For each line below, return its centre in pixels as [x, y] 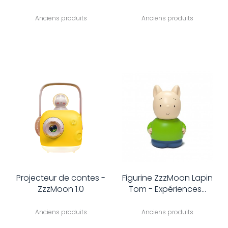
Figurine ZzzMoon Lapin [167, 178]
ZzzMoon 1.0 [61, 189]
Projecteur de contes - [61, 178]
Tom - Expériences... [167, 189]
